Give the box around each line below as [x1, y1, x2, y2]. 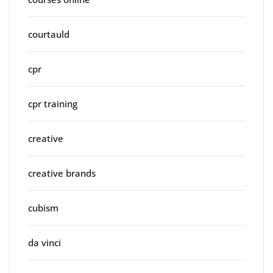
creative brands [28, 166, 96, 179]
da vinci [28, 236, 61, 249]
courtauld [28, 27, 69, 40]
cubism [28, 201, 58, 214]
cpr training [28, 97, 77, 110]
